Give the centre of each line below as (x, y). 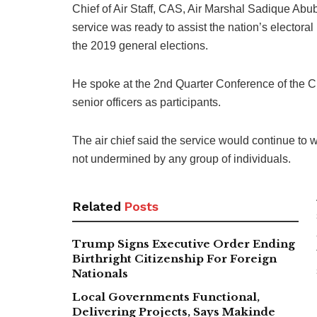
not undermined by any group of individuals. (181, 158)
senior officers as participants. (146, 102)
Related (97, 206)
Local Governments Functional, (166, 296)
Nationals (100, 273)
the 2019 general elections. (140, 45)
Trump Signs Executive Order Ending (184, 243)
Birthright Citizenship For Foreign (174, 258)
